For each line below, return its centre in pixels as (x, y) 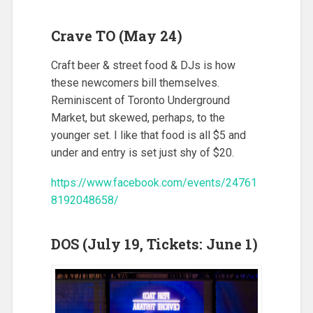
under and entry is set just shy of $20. (142, 153)
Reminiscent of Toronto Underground (140, 101)
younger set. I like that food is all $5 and (148, 136)
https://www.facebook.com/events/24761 (154, 182)
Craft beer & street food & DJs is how (143, 66)
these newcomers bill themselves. (135, 83)
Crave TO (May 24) (116, 36)
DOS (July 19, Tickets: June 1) (154, 243)
